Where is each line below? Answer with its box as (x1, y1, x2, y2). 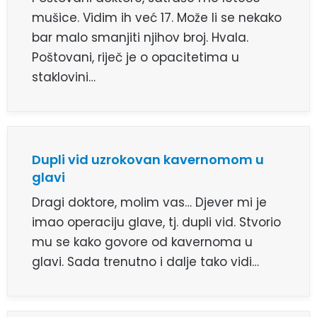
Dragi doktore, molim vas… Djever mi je (32, 194, 267, 212)
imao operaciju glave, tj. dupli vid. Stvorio (32, 214, 281, 231)
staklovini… (32, 69, 96, 86)
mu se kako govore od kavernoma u (32, 234, 253, 251)
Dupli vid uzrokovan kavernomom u (32, 151, 264, 169)
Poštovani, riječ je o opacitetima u (32, 49, 239, 67)
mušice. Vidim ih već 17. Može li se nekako (32, 9, 282, 27)
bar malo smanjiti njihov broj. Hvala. (32, 29, 248, 47)
